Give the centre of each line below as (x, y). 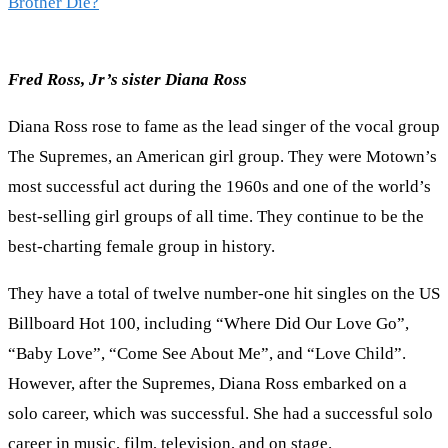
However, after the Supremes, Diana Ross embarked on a (207, 384)
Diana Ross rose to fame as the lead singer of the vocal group (224, 127)
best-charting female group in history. (141, 247)
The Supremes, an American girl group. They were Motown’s (222, 157)
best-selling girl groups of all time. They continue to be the (216, 217)
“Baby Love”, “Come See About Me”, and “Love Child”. (207, 354)
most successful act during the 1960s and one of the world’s (219, 187)
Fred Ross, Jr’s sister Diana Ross (127, 80)
